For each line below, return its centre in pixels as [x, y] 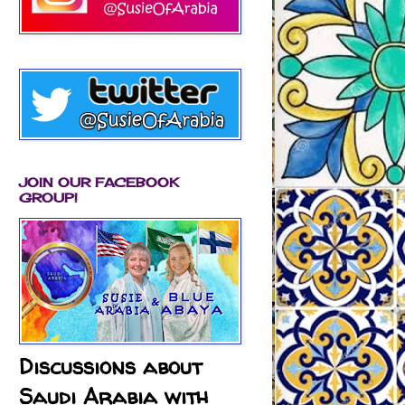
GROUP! [48, 197]
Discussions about [110, 366]
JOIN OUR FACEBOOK [99, 182]
